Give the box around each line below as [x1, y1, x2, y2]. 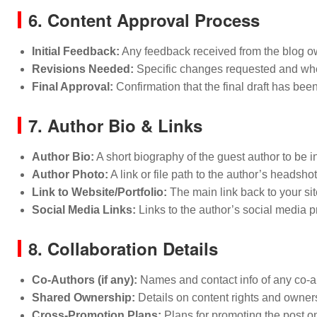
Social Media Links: [32, 204, 136, 216]
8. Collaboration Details [28, 236, 218, 260]
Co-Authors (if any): [32, 274, 137, 286]
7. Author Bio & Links [28, 113, 202, 137]
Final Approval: [32, 81, 113, 93]
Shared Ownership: [32, 292, 135, 304]
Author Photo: [32, 168, 108, 180]
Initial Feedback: [32, 45, 120, 57]
